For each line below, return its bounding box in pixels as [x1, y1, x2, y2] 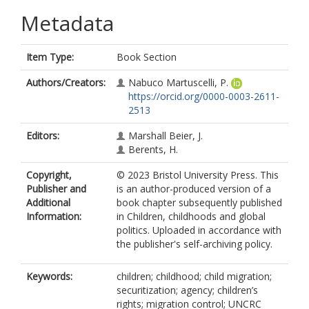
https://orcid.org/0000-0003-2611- [128, 90, 279, 103]
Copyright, [26, 168, 72, 181]
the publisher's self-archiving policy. [117, 237, 272, 250]
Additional [26, 196, 70, 209]
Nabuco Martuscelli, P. [128, 76, 228, 89]
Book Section [117, 50, 177, 63]
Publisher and [26, 182, 86, 195]
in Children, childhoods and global [117, 210, 266, 223]
